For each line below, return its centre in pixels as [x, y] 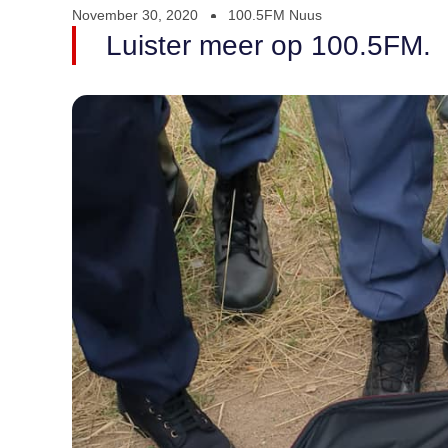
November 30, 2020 [135, 15]
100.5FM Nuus [275, 15]
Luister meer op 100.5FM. [268, 46]
